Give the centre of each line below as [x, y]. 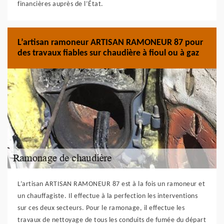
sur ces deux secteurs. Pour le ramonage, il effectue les [101, 208]
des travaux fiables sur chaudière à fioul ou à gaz [108, 53]
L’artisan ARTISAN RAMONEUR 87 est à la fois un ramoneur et [111, 184]
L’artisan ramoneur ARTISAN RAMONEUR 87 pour [110, 43]
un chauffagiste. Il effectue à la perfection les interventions [107, 196]
